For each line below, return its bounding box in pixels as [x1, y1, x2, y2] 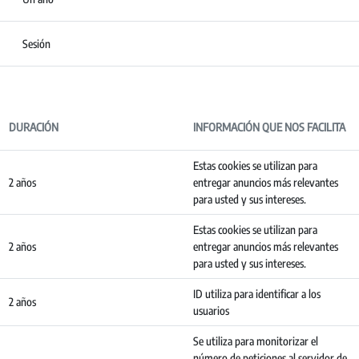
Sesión [22, 37, 50, 50]
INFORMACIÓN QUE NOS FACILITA [193, 120, 345, 134]
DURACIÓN [9, 120, 58, 134]
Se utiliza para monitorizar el [193, 334, 318, 348]
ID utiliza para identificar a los [193, 287, 321, 301]
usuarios [193, 304, 229, 317]
